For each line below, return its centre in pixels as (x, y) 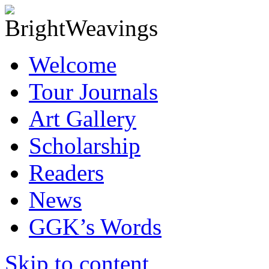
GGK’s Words (95, 227)
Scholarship (85, 146)
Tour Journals (93, 92)
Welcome (73, 65)
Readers (66, 173)
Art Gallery (83, 119)
